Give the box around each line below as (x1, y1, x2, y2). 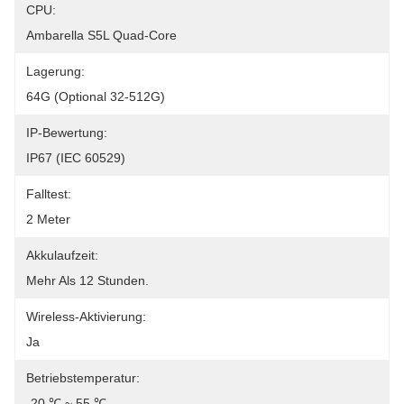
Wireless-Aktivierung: (26, 309, 146, 324)
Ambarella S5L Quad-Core (26, 28, 177, 42)
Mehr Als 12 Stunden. (26, 273, 149, 288)
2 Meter (26, 212, 70, 226)
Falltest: (26, 187, 71, 201)
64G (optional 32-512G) (26, 89, 165, 104)
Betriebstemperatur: (26, 371, 140, 385)
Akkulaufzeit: (26, 248, 98, 262)
